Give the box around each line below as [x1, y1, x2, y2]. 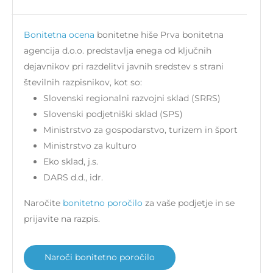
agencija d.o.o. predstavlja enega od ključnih [24, 45, 211, 57]
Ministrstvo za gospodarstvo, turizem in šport [43, 124, 238, 136]
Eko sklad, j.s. [43, 156, 98, 168]
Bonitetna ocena [24, 29, 97, 41]
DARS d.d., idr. [43, 172, 103, 183]
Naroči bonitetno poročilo [44, 252, 155, 263]
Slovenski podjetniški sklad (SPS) [43, 108, 183, 120]
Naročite [24, 197, 63, 209]
